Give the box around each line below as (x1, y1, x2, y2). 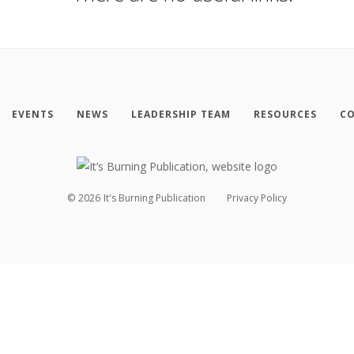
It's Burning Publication (104, 191, 206, 205)
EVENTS (11, 107, 54, 121)
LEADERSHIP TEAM (130, 107, 231, 121)
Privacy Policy (226, 191, 287, 205)
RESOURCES (253, 107, 317, 121)
